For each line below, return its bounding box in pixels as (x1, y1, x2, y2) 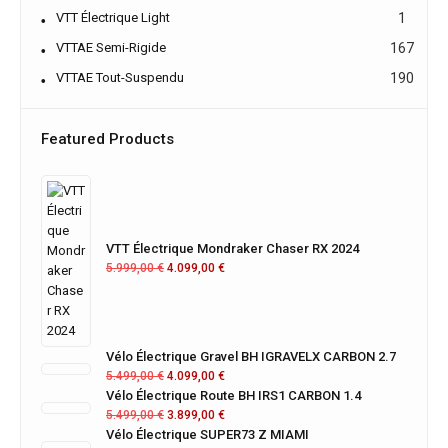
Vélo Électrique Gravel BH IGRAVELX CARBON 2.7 (106, 349, 396, 364)
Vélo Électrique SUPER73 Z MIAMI (106, 427, 309, 442)
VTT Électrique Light (56, 10, 170, 25)
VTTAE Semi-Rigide (56, 40, 166, 55)
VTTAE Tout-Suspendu (56, 70, 184, 85)
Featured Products (41, 130, 174, 148)
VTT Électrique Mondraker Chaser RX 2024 (106, 241, 359, 256)
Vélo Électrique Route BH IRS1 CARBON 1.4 (106, 388, 361, 403)
